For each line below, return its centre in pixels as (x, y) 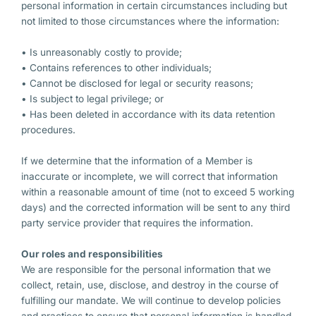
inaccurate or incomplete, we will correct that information (150, 177)
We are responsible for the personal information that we (146, 270)
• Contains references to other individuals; (116, 68)
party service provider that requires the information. (137, 223)
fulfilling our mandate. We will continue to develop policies (151, 301)
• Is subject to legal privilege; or (92, 99)
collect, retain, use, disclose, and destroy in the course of (150, 285)
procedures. (48, 130)
